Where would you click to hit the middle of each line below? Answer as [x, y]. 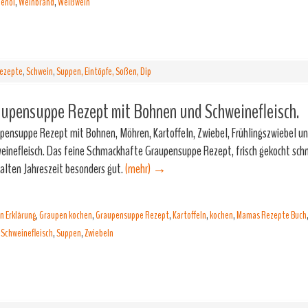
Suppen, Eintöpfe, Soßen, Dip [104, 71]
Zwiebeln [99, 233]
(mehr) [139, 169]
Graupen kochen [66, 215]
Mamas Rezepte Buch [272, 215]
